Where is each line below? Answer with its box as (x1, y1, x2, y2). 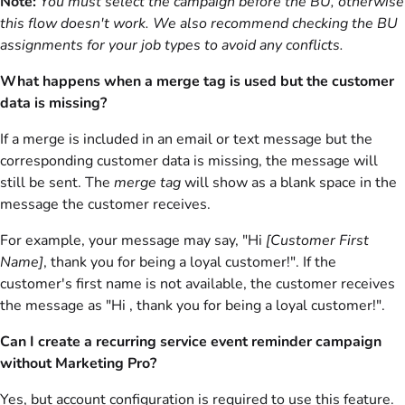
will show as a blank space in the (181, 173, 397, 193)
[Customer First (266, 231, 369, 250)
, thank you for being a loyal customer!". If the (43, 252, 336, 272)
